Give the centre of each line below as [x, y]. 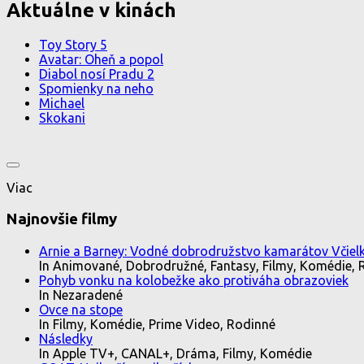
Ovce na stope [81, 309]
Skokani [62, 118]
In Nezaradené [81, 295]
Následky [66, 338]
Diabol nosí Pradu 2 [97, 74]
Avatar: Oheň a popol [101, 60]
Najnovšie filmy [62, 219]
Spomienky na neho [96, 89]
